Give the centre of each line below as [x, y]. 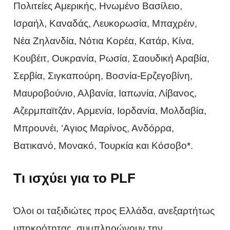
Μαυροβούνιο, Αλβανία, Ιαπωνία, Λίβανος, [105, 93]
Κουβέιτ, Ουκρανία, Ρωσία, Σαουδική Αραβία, [112, 58]
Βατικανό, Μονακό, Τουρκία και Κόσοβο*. [103, 145]
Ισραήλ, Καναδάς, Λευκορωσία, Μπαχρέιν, [106, 23]
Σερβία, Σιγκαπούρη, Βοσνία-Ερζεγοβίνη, [103, 75]
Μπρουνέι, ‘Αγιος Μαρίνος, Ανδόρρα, [94, 128]
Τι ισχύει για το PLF [75, 178]
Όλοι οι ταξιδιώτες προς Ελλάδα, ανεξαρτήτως [114, 210]
